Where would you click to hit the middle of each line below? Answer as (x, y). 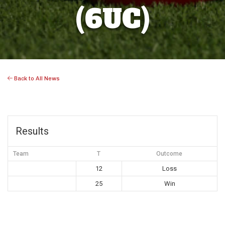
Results (32, 131)
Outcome (169, 154)
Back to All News (36, 79)
